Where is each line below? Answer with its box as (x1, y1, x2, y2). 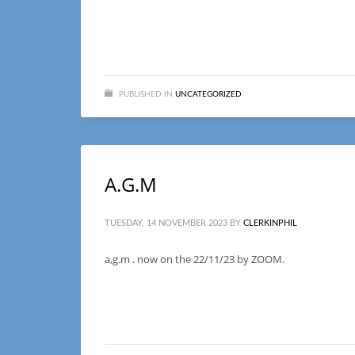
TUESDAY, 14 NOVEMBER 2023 (105, 219, 227, 227)
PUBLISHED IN (119, 90, 173, 98)
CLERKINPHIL (243, 219, 297, 227)
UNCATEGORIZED (175, 90, 242, 98)
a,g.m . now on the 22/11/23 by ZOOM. (105, 252, 284, 266)
